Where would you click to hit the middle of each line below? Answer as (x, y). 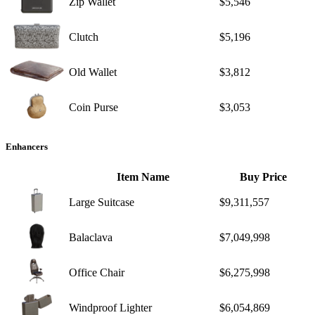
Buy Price (263, 176)
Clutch (84, 37)
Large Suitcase (102, 202)
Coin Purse (94, 108)
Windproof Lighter (110, 307)
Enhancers (27, 147)
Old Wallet (93, 72)
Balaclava (91, 237)
